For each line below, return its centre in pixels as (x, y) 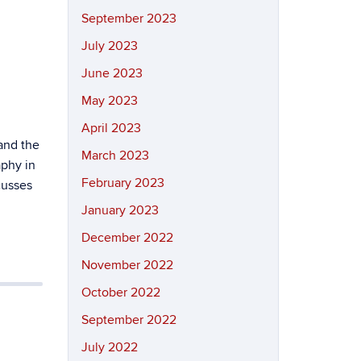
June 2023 (112, 73)
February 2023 (122, 183)
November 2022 (127, 265)
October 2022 (120, 293)
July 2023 (109, 46)
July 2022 (109, 347)
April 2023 (111, 128)
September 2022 (129, 320)
